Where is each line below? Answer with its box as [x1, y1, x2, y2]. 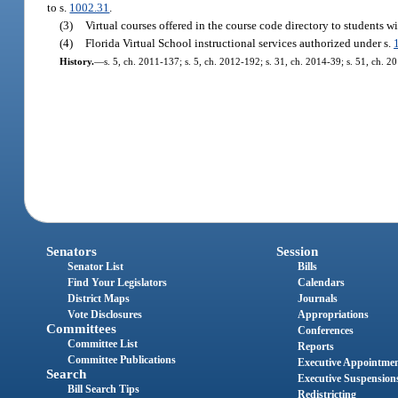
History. [59, 55, 94, 67]
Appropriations [297, 308, 369, 322]
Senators [46, 244, 98, 259]
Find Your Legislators [68, 276, 168, 290]
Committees [46, 322, 117, 337]
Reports [297, 340, 334, 354]
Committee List [68, 338, 139, 351]
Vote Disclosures [68, 308, 143, 322]
